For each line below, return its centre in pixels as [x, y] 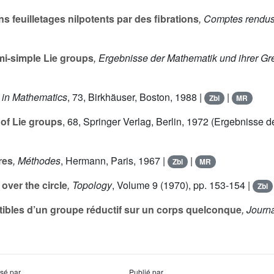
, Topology [90, 185]
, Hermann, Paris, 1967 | [114, 161]
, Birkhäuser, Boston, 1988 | [144, 97]
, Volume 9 [135, 185]
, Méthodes [37, 161]
